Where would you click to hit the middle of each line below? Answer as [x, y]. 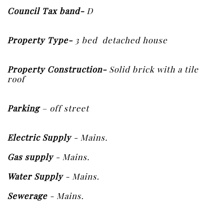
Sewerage [27, 196]
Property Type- [40, 40]
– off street [65, 108]
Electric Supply [39, 137]
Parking [25, 108]
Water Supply [35, 176]
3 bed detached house [120, 40]
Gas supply [30, 157]
